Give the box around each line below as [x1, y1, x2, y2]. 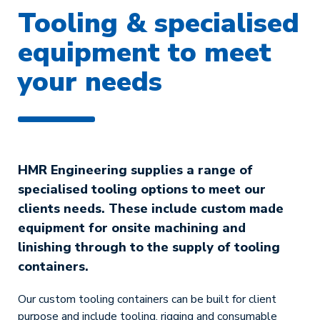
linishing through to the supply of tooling [18, 239, 280, 256]
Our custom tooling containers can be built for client [18, 291, 276, 307]
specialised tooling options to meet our [18, 181, 266, 198]
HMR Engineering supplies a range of [18, 161, 253, 179]
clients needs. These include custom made [18, 200, 284, 217]
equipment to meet [18, 34, 271, 71]
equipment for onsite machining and [18, 219, 246, 236]
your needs [18, 64, 162, 100]
